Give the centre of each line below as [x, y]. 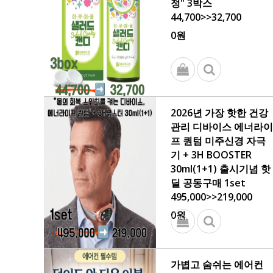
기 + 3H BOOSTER [211, 155]
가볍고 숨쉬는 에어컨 [217, 264]
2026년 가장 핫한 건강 [219, 113]
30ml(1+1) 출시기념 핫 [221, 169]
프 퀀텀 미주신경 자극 [218, 141]
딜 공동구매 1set [208, 183]
